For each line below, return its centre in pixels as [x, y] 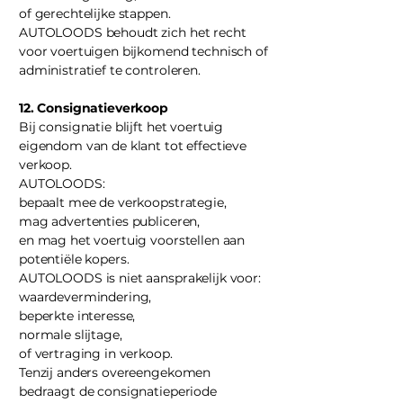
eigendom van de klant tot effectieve [133, 146]
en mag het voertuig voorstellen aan [132, 240]
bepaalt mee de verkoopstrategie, [123, 202]
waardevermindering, [85, 297]
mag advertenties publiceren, [110, 221]
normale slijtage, [71, 335]
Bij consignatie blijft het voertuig [121, 127]
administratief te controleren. [110, 70]
